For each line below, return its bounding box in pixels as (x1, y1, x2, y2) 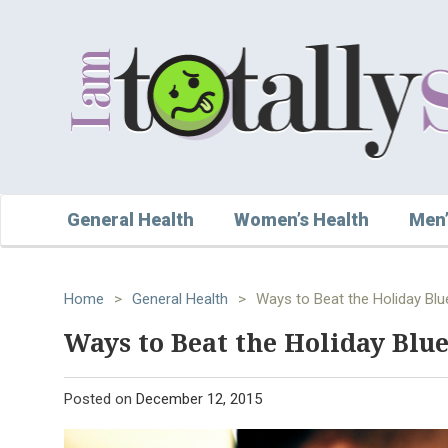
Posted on (64, 389, 136, 408)
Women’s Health (234, 208, 369, 230)
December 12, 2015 (136, 389, 262, 408)
